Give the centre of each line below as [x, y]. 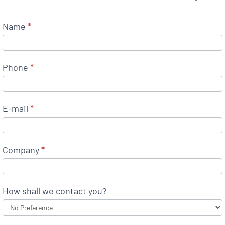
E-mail [16, 108]
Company [22, 149]
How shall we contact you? [54, 191]
